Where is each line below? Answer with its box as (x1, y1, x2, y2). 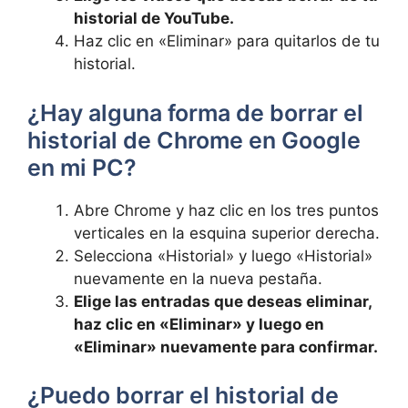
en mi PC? (27, 153, 137, 181)
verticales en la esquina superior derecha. (74, 223, 380, 242)
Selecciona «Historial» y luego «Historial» (74, 246, 372, 265)
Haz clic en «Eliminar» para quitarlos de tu (74, 32, 380, 50)
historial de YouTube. (74, 9, 234, 27)
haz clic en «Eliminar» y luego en (74, 314, 324, 333)
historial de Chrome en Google (27, 126, 361, 154)
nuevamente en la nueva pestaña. (74, 269, 322, 288)
